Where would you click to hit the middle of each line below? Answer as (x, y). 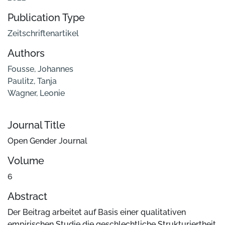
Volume (26, 161)
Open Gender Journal (47, 141)
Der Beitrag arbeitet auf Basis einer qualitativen (97, 212)
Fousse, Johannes (40, 69)
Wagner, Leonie (36, 93)
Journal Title (36, 125)
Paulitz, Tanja (32, 81)
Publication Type (46, 18)
